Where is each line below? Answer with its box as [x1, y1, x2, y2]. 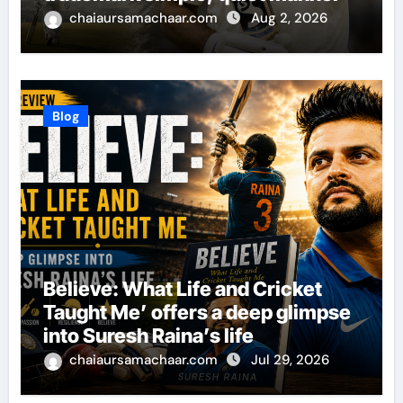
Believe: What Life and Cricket [42, 277, 322, 301]
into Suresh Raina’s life [42, 324, 254, 348]
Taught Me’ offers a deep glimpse [42, 300, 351, 325]
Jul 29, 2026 [250, 351, 329, 370]
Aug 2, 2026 [250, 9, 327, 28]
